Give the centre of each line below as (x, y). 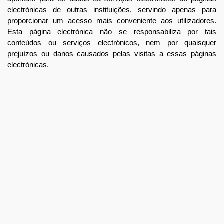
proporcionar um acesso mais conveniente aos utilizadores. (112, 21)
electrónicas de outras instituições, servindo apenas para (112, 10)
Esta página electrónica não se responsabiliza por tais (112, 32)
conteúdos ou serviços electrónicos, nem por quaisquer (112, 43)
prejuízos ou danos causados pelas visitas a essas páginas (112, 54)
